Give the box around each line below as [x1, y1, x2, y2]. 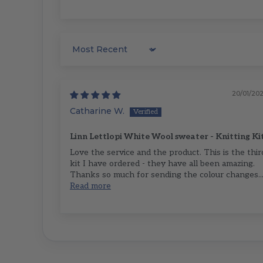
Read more [70, 181, 111, 191]
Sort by [69, 49, 97, 59]
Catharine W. [70, 106, 124, 117]
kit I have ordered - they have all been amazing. [70, 159, 255, 169]
